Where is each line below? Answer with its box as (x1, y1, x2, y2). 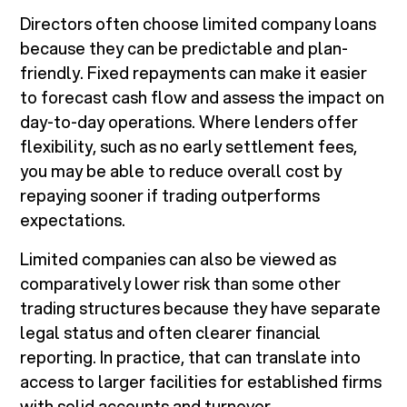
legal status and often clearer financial (20, 321, 322, 345)
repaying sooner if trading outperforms (20, 184, 321, 208)
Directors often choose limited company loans (20, 12, 377, 36)
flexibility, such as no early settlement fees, (20, 134, 358, 159)
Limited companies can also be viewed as (20, 247, 337, 272)
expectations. (20, 208, 126, 233)
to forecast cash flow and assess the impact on (20, 85, 385, 110)
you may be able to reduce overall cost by (20, 159, 342, 184)
